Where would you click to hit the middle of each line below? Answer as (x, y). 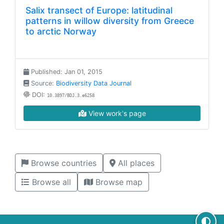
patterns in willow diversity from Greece (110, 21)
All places (135, 163)
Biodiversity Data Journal (94, 83)
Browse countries (62, 163)
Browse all (50, 182)
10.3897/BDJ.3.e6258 (71, 95)
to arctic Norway (61, 31)
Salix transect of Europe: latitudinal (99, 10)
